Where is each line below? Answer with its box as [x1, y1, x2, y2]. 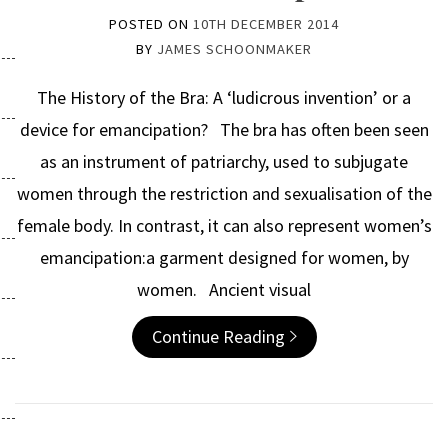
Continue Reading [151, 325, 285, 348]
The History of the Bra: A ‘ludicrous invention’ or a [37, 86, 411, 109]
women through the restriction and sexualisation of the [16, 182, 432, 205]
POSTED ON [109, 15, 193, 33]
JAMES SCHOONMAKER [157, 40, 312, 58]
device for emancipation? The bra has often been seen [19, 118, 429, 141]
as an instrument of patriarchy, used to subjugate [40, 150, 408, 173]
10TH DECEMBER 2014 [193, 15, 339, 33]
